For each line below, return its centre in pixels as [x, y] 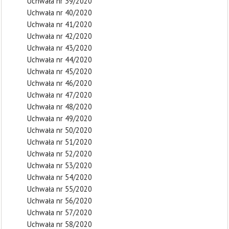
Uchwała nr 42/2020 [60, 36]
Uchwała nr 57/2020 [60, 212]
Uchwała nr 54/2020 [60, 177]
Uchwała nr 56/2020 [60, 201]
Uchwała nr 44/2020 [60, 60]
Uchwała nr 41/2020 [60, 24]
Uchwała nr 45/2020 [60, 71]
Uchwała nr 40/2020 [60, 13]
